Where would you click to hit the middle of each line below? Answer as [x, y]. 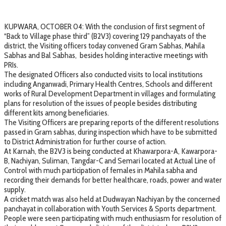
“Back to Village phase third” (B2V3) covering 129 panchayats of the [105, 36]
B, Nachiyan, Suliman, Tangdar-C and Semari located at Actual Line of [110, 160]
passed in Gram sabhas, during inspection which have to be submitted [110, 132]
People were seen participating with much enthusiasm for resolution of [113, 218]
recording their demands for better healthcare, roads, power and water [113, 180]
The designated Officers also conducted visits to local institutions [103, 74]
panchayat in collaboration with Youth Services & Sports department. [110, 208]
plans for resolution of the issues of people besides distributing [100, 103]
